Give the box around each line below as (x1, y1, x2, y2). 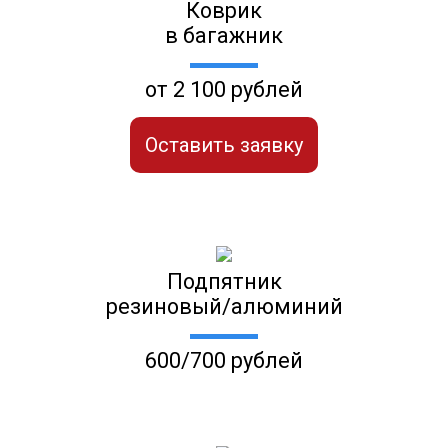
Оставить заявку (145, 133, 303, 158)
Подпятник (166, 269, 282, 295)
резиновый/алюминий (105, 294, 343, 320)
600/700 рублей (145, 348, 303, 374)
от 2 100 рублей (145, 77, 303, 103)
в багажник (165, 23, 283, 49)
